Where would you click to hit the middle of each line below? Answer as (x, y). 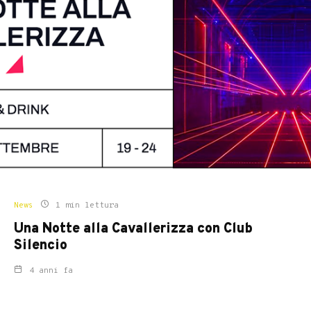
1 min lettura (85, 206)
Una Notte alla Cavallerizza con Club (133, 229)
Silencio (41, 246)
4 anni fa (51, 271)
